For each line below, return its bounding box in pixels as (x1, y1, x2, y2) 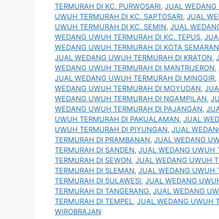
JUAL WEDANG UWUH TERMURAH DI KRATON (55, 53, 212, 62)
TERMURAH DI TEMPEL (55, 197, 133, 206)
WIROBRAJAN (55, 207, 101, 216)
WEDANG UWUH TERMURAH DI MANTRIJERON (55, 64, 215, 72)
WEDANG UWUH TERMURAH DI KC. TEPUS (55, 33, 200, 42)
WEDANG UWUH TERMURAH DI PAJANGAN (55, 105, 202, 113)
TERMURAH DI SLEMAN (55, 166, 134, 175)
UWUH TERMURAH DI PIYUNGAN (55, 125, 168, 134)
